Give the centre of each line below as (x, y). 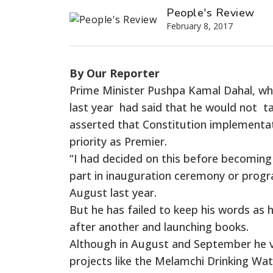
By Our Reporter (115, 73)
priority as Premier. (118, 141)
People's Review (211, 12)
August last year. (113, 192)
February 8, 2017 (200, 26)
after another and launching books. (159, 226)
